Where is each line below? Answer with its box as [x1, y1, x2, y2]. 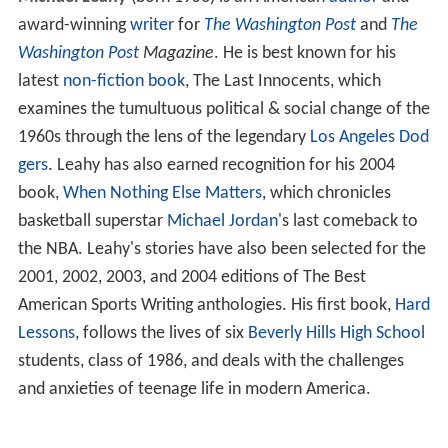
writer [129, 16, 174, 36]
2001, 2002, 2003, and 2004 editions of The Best [17, 268, 366, 288]
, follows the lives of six [74, 324, 248, 344]
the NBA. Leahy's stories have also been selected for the [17, 240, 426, 260]
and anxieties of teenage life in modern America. [17, 380, 371, 400]
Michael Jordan [166, 212, 278, 232]
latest [17, 72, 63, 92]
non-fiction [62, 72, 144, 92]
